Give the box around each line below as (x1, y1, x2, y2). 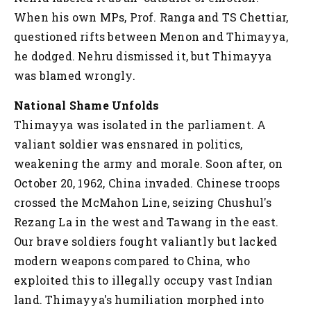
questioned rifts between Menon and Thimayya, (14, 28, 288, 44)
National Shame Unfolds (14, 97, 160, 112)
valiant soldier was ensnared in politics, (14, 136, 243, 151)
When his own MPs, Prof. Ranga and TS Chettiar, (14, 9, 289, 24)
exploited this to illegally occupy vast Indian (14, 272, 274, 287)
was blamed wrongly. (14, 67, 135, 83)
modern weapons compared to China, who (14, 253, 251, 268)
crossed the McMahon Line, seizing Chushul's (14, 194, 272, 210)
